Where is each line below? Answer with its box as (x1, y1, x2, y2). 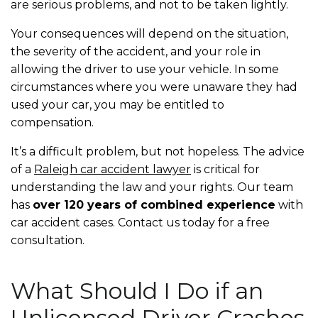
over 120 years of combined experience (33, 197, 275, 212)
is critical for (191, 162, 260, 176)
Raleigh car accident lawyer (34, 162, 191, 176)
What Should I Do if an (11, 276, 263, 305)
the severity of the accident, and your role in (11, 44, 261, 58)
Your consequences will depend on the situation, (11, 26, 288, 40)
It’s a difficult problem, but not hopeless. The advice (11, 144, 305, 158)
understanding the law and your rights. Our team (11, 180, 293, 194)
